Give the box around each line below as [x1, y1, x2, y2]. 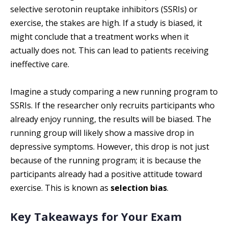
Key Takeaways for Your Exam [10, 209, 182, 224]
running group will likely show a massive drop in [10, 127, 194, 138]
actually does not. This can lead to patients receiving [10, 45, 209, 56]
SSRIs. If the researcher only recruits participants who [10, 100, 215, 111]
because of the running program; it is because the [10, 155, 201, 166]
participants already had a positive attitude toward [10, 168, 202, 180]
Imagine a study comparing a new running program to [10, 86, 218, 97]
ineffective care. [10, 59, 69, 70]
